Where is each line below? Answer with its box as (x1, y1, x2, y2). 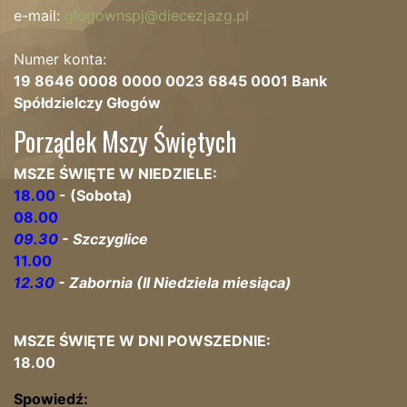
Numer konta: (14, 50, 106, 68)
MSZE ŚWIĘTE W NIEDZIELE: (14, 164, 217, 183)
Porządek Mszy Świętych (14, 123, 236, 160)
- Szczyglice (58, 230, 148, 248)
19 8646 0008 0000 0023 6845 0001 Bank (14, 72, 327, 90)
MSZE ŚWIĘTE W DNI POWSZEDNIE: (14, 332, 271, 350)
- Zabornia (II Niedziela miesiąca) (55, 273, 292, 292)
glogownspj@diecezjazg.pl (65, 6, 249, 25)
